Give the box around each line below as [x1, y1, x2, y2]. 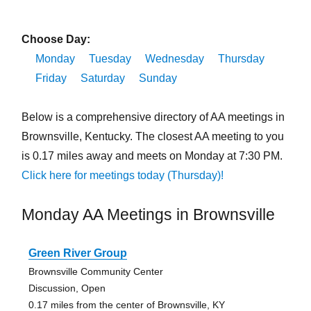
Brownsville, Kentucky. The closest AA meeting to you [21, 131, 284, 143]
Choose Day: [21, 33, 90, 46]
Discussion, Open [28, 283, 106, 294]
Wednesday [144, 53, 204, 65]
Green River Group [28, 247, 127, 260]
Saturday [80, 72, 125, 85]
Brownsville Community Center [28, 266, 163, 278]
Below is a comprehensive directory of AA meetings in [21, 111, 285, 124]
